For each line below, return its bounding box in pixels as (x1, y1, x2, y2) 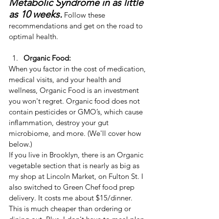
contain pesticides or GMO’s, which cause (9, 107, 145, 117)
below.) (9, 139, 32, 149)
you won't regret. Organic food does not (9, 96, 142, 106)
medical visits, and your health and (9, 75, 123, 85)
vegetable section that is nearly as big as (9, 161, 141, 171)
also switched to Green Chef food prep (9, 182, 136, 192)
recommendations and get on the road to (9, 21, 145, 31)
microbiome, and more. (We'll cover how (9, 129, 143, 138)
